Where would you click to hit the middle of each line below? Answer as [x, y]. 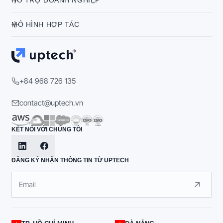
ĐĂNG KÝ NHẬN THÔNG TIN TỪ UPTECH [70, 160]
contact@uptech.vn [51, 103]
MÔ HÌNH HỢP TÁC [46, 24]
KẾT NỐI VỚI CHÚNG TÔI [47, 129]
